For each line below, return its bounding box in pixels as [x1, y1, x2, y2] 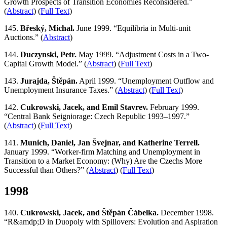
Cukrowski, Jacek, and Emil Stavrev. [20, 102, 148, 111]
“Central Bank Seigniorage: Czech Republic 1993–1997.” [4, 111, 190, 121]
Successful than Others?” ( [4, 165, 89, 174]
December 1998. [159, 208, 214, 217]
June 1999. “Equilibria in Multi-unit [74, 23, 191, 32]
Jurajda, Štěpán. [20, 76, 78, 85]
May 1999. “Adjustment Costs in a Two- [77, 50, 209, 59]
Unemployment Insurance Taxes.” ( [4, 85, 118, 94]
